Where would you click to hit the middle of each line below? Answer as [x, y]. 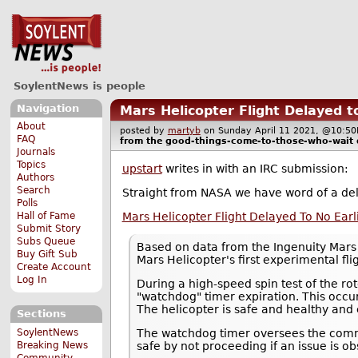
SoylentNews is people [79, 86]
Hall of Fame [46, 216]
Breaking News [53, 345]
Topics [32, 165]
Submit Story [49, 229]
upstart [142, 168]
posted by [143, 131]
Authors [36, 178]
